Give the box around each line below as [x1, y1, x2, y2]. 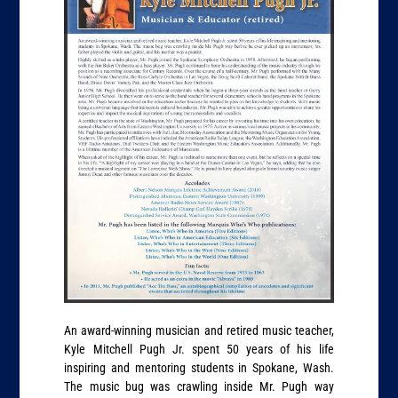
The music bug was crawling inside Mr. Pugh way [64, 378, 334, 394]
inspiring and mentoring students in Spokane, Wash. [64, 360, 334, 375]
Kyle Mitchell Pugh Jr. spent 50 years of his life [64, 341, 334, 356]
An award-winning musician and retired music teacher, [64, 322, 334, 338]
